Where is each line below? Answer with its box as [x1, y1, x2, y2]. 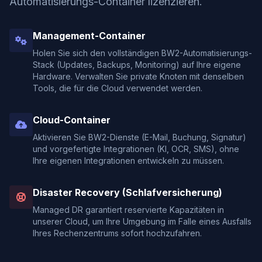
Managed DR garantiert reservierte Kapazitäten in [33, 205, 224, 215]
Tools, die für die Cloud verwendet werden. [33, 83, 202, 93]
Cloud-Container [33, 114, 111, 126]
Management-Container [33, 30, 146, 42]
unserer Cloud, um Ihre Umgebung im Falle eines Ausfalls [33, 216, 251, 226]
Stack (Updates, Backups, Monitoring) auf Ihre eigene [33, 60, 241, 70]
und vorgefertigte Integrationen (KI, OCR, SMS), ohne [33, 144, 239, 154]
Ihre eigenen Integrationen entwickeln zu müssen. [33, 156, 224, 166]
